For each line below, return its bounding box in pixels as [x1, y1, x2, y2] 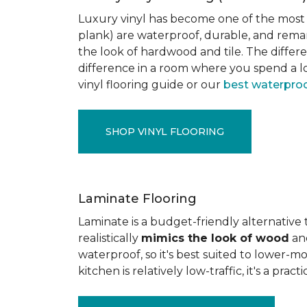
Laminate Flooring [78, 191, 197, 206]
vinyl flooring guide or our [78, 78, 223, 91]
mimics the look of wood [141, 232, 289, 245]
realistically [78, 232, 141, 245]
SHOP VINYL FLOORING [106, 125, 224, 138]
